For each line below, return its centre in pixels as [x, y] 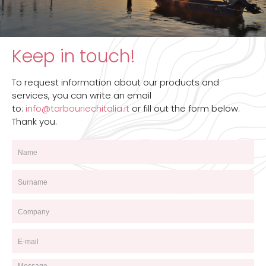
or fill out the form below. [185, 109]
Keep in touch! [74, 57]
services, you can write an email [82, 96]
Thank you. [34, 122]
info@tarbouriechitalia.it [77, 109]
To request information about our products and [115, 83]
